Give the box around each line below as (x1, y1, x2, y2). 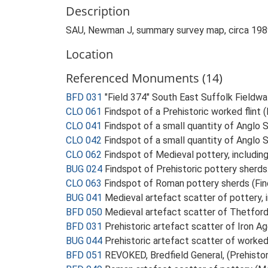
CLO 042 (66, 135, 102, 146)
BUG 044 (66, 235, 102, 246)
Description (66, 3, 130, 19)
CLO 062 (66, 149, 102, 160)
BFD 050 (66, 206, 102, 218)
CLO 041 (66, 120, 102, 132)
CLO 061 (66, 106, 102, 117)
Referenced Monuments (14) (66, 70, 223, 86)
